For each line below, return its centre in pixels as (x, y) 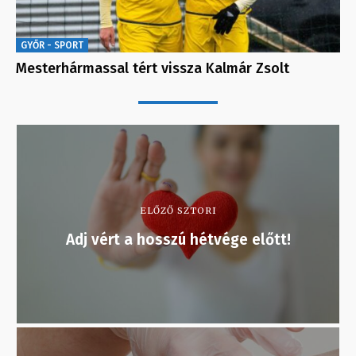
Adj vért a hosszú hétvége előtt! (178, 240)
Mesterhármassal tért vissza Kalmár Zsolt (153, 69)
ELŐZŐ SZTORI (178, 211)
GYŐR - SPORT (52, 46)
